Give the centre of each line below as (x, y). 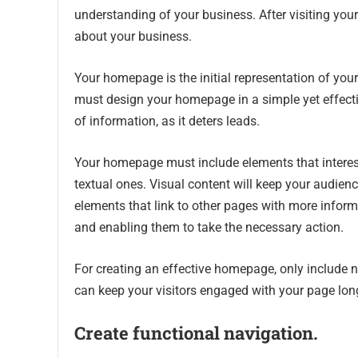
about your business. (133, 37)
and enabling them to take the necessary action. (209, 228)
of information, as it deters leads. (167, 121)
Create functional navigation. (198, 333)
